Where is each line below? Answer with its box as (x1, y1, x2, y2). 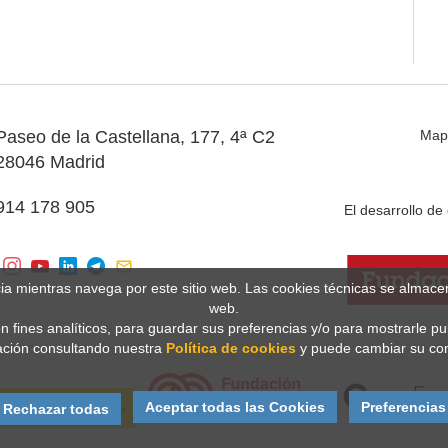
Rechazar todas (2, 401, 109, 417)
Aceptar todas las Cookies (144, 398, 325, 415)
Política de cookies (166, 340, 296, 356)
